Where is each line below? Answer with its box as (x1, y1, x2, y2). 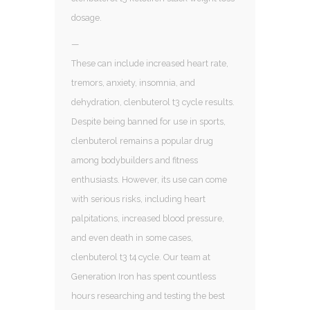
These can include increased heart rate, (71, 57, 228, 69)
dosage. (71, 12, 104, 23)
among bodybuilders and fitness (71, 154, 198, 165)
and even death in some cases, (71, 232, 193, 243)
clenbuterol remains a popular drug (71, 135, 213, 146)
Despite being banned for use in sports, (71, 116, 226, 127)
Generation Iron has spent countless (71, 271, 216, 282)
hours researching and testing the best (71, 290, 225, 301)
